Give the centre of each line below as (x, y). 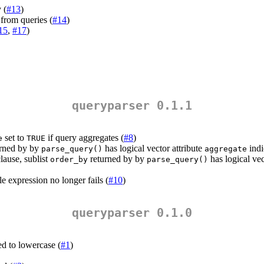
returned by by (117, 159)
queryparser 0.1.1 (132, 106)
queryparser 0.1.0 (132, 213)
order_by (69, 160)
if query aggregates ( (85, 138)
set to (14, 138)
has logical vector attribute (154, 148)
